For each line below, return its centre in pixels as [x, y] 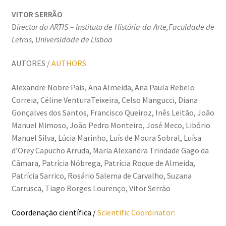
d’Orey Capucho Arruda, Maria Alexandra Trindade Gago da [110, 151]
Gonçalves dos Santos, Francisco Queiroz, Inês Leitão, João [113, 113]
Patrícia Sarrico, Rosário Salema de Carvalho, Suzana [101, 176]
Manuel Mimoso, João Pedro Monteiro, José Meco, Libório [111, 125]
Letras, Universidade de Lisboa [62, 39]
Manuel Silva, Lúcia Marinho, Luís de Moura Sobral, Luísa [106, 138]
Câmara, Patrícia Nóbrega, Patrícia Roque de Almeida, [103, 163]
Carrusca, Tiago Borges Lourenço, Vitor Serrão [91, 188]
